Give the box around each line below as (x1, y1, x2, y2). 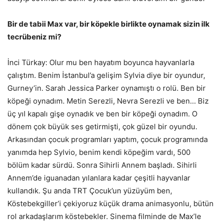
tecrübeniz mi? (7, 32, 61, 41)
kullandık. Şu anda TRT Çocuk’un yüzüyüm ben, (7, 185, 172, 195)
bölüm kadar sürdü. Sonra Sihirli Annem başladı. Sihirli (7, 160, 197, 170)
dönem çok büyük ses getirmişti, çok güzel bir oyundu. (7, 121, 197, 131)
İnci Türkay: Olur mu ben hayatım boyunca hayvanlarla (7, 57, 194, 67)
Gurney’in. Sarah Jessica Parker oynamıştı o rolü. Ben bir (7, 83, 206, 93)
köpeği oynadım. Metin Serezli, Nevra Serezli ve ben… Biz (7, 96, 209, 106)
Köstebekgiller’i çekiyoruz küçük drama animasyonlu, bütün (7, 198, 214, 208)
